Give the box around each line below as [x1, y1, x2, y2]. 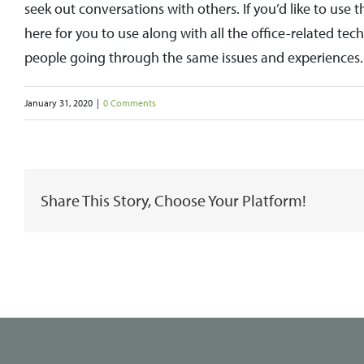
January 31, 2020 [24, 97, 93, 110]
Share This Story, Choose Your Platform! [41, 190, 306, 211]
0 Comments [103, 97, 156, 110]
